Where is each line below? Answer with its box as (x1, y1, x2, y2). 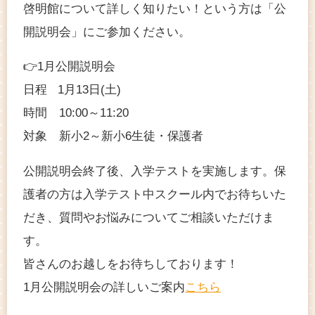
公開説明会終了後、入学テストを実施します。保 (23, 165, 286, 179)
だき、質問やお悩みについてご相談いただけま (23, 211, 274, 225)
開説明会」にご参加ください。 (23, 25, 191, 39)
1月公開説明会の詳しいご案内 (23, 281, 185, 295)
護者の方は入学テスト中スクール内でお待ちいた (23, 188, 286, 202)
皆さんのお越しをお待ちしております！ (23, 257, 238, 271)
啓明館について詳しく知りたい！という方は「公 (23, 1, 286, 15)
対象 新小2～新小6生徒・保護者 (23, 129, 203, 143)
